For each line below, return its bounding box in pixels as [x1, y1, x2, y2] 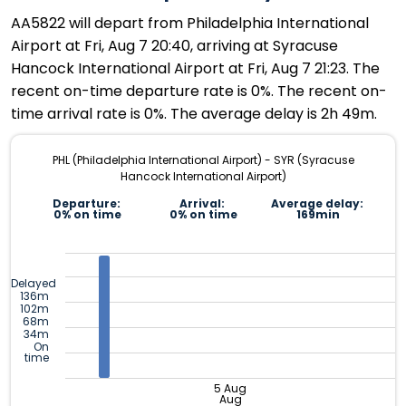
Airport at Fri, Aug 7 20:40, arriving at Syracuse [11, 35, 338, 57]
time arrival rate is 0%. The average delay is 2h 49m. [11, 103, 377, 125]
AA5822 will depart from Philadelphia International [11, 13, 369, 34]
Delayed [11, 275, 56, 291]
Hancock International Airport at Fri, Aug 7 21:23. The [11, 58, 380, 80]
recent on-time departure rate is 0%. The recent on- [11, 81, 387, 102]
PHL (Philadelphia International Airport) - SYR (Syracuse [52, 152, 354, 169]
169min [296, 207, 341, 223]
